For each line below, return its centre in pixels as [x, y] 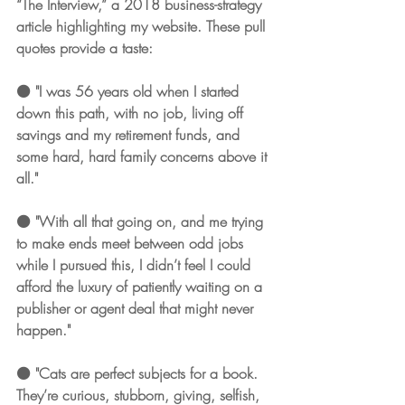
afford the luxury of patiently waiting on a [141, 286]
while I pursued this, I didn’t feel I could [136, 264]
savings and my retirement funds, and [130, 134]
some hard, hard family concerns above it [144, 156]
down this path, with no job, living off [132, 113]
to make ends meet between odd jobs [132, 243]
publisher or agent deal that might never [137, 308]
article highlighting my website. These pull [143, 26]
